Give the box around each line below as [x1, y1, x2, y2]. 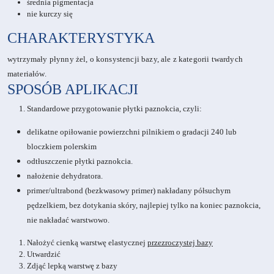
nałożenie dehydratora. [27, 171, 103, 181]
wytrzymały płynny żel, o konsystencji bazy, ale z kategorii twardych [7, 54, 243, 64]
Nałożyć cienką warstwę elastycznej [27, 238, 147, 248]
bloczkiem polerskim [27, 142, 97, 152]
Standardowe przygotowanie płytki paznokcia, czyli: [27, 104, 202, 114]
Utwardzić [27, 250, 61, 259]
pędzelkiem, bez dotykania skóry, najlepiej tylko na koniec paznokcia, [27, 201, 261, 210]
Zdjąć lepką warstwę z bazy [27, 261, 117, 271]
